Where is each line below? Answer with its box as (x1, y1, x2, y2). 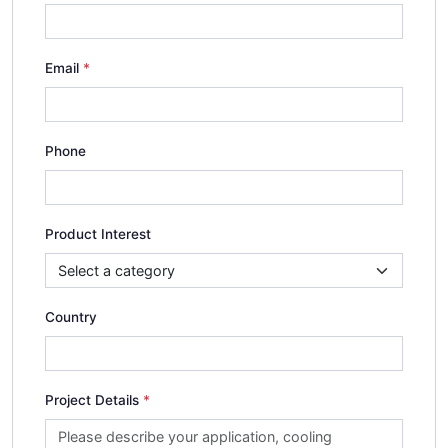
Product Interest (45, 226, 151, 242)
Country (45, 309, 97, 325)
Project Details (45, 392, 139, 408)
